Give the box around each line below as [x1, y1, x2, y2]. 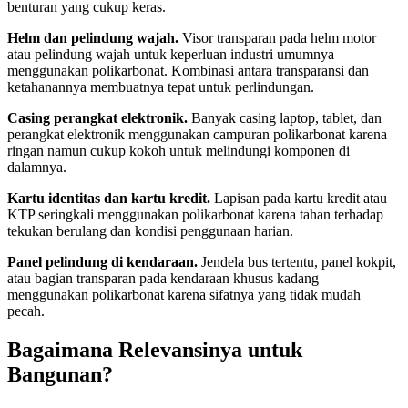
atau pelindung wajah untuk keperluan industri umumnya [7, 46, 334, 62]
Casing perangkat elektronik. [7, 109, 188, 126]
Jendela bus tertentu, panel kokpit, [198, 253, 396, 270]
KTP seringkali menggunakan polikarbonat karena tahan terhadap [7, 206, 383, 222]
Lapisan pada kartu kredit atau [210, 189, 387, 206]
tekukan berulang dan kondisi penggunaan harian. [7, 222, 293, 239]
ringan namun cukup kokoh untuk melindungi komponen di [7, 142, 350, 158]
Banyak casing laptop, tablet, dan [188, 109, 382, 126]
